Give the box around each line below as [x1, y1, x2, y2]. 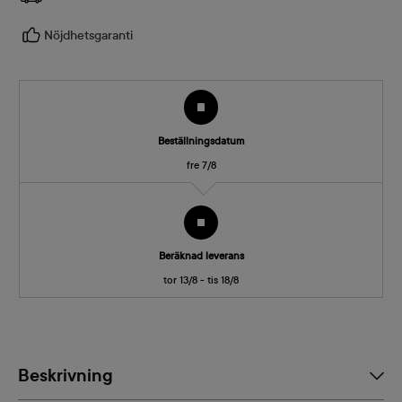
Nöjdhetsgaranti [44, 28, 133, 44]
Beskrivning [18, 366, 113, 387]
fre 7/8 [186, 158, 216, 171]
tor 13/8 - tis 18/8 [163, 274, 239, 287]
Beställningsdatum [158, 134, 244, 147]
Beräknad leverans [158, 249, 244, 263]
